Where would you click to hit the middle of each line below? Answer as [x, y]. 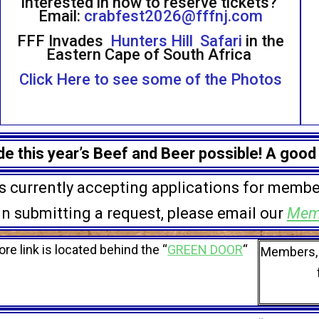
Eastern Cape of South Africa [150, 55]
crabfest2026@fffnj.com [173, 16]
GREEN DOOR [205, 250]
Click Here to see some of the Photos [150, 80]
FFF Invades [63, 41]
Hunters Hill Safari [176, 41]
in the [263, 41]
